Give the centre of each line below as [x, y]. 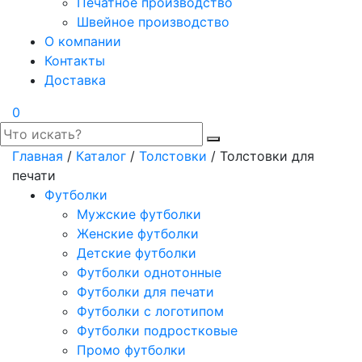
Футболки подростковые [157, 330]
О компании [83, 41]
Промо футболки [131, 349]
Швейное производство [153, 21]
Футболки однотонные [149, 272]
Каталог [101, 156]
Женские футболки [138, 233]
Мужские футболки [139, 214]
